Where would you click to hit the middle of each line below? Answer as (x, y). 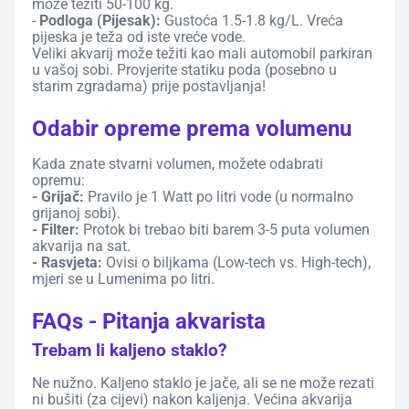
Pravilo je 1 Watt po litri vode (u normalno (219, 196)
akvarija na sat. (81, 246)
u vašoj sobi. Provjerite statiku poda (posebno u (184, 69)
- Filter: (56, 229)
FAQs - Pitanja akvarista (149, 321)
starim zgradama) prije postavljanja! (149, 86)
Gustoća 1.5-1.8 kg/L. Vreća (252, 20)
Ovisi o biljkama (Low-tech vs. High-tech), (236, 262)
